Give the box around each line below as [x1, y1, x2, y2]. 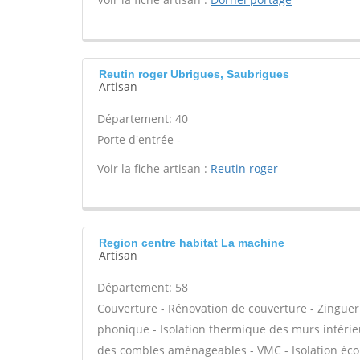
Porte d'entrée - [97, 132, 181, 147]
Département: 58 [97, 280, 188, 295]
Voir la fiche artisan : [97, 161, 211, 176]
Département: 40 [97, 111, 188, 126]
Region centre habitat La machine [99, 236, 284, 249]
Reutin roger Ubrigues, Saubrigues [99, 67, 289, 80]
